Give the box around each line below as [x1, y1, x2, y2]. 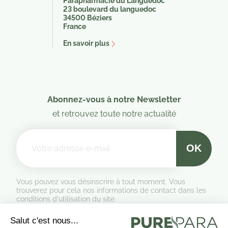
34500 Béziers [63, 14, 112, 22]
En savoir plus [63, 39, 109, 48]
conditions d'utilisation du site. [16, 195, 116, 204]
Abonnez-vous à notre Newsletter [47, 95, 181, 105]
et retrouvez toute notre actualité [52, 109, 176, 119]
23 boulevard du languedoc [63, 5, 156, 14]
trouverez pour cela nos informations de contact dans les [16, 186, 206, 195]
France [63, 22, 86, 31]
